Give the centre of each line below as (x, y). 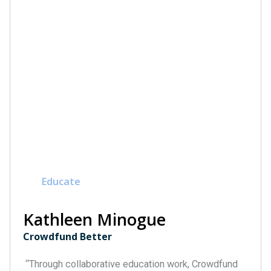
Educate (61, 181)
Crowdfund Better (67, 236)
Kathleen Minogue (94, 219)
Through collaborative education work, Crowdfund (133, 264)
